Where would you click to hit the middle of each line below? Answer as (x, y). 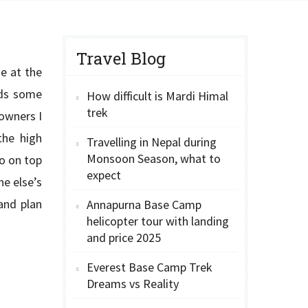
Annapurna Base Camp (144, 205)
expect (104, 175)
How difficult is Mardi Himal (157, 96)
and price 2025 (124, 238)
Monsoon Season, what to (154, 158)
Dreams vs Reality (133, 284)
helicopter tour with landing (158, 221)
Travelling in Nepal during (152, 142)
